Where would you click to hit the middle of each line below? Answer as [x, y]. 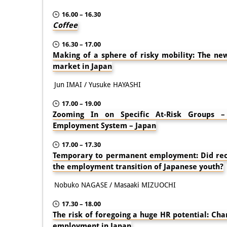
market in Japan [82, 66]
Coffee [65, 25]
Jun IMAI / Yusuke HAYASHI [98, 84]
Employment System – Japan [104, 125]
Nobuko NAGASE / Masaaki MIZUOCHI [115, 185]
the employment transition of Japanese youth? [138, 166]
